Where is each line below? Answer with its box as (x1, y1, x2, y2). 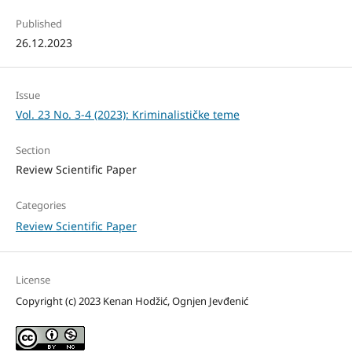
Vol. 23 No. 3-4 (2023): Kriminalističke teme (15, 106, 240, 122)
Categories (15, 197, 66, 212)
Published (15, 16, 62, 31)
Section (15, 142, 50, 157)
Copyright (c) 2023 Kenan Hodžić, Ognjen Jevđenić (15, 293, 248, 308)
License (15, 272, 50, 287)
